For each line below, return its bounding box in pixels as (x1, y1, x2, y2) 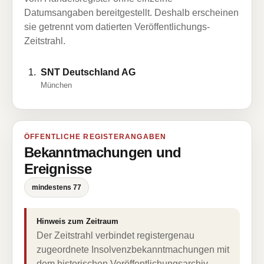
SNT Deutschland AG (41, 67, 136, 77)
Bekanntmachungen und (24, 144, 181, 160)
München (41, 81, 72, 90)
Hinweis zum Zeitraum (37, 217, 118, 226)
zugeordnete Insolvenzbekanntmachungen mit (37, 245, 229, 255)
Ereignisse (24, 161, 91, 177)
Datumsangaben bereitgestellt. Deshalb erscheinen (24, 8, 239, 18)
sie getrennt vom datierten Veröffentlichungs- (24, 22, 210, 32)
